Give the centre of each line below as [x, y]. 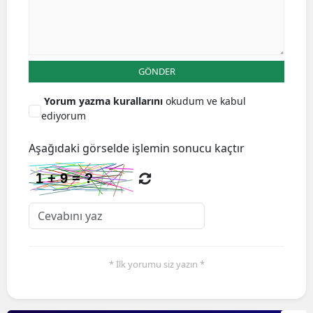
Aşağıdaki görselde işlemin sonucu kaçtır [137, 148]
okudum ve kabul [206, 101]
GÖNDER [156, 71]
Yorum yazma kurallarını [105, 101]
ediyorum [64, 116]
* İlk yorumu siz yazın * [156, 264]
